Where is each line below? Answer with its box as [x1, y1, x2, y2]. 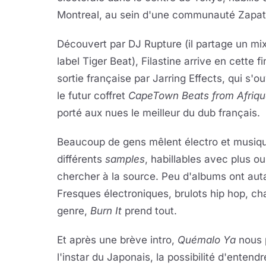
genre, [57, 205, 90, 217]
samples [105, 153, 145, 165]
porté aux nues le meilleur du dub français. [57, 107, 260, 119]
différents [57, 153, 105, 165]
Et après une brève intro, [57, 234, 178, 246]
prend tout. [122, 205, 177, 217]
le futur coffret [57, 90, 128, 102]
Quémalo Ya [178, 234, 236, 246]
